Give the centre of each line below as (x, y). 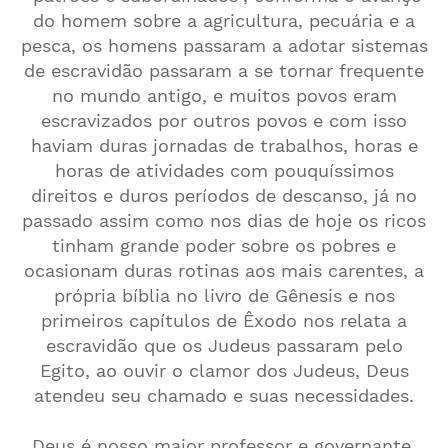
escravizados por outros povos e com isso (224, 120)
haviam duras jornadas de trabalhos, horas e (224, 145)
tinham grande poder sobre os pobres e (224, 245)
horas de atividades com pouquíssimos (224, 170)
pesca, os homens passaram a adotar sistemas (224, 45)
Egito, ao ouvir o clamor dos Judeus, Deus (224, 370)
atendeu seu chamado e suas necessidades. (224, 395)
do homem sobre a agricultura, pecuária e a (224, 20)
